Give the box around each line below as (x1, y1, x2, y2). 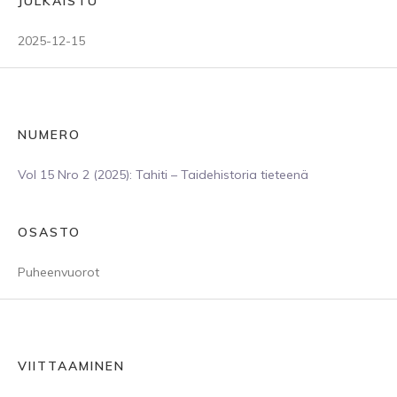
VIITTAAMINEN (18, 358, 125, 374)
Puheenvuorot (18, 264, 99, 280)
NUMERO (18, 127, 81, 143)
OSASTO (18, 224, 81, 240)
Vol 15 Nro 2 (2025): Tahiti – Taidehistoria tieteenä (18, 167, 308, 183)
